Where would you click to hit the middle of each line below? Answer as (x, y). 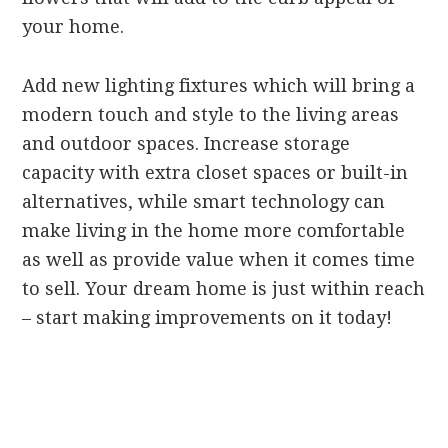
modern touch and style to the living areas (211, 115)
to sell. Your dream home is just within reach (224, 289)
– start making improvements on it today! (207, 318)
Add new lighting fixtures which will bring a (219, 86)
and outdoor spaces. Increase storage (186, 144)
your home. (76, 27)
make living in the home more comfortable (214, 231)
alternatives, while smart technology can (204, 202)
